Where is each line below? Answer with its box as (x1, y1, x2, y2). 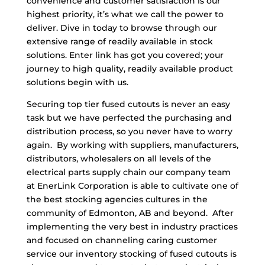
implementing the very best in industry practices (26, 221, 238, 232)
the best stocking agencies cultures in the (26, 194, 208, 205)
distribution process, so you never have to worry (26, 126, 232, 137)
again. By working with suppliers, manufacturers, (26, 140, 238, 151)
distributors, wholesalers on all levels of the (26, 153, 211, 164)
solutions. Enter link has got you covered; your (26, 50, 224, 61)
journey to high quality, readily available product (26, 63, 233, 75)
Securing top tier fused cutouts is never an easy (26, 99, 230, 110)
